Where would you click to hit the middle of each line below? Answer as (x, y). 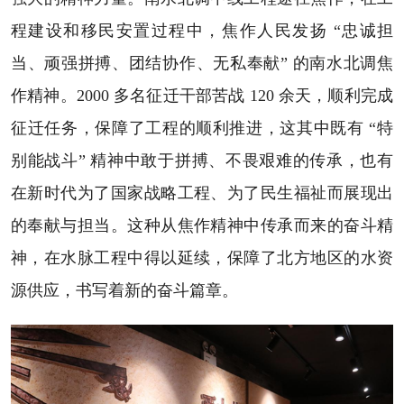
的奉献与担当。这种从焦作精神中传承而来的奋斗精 (202, 226)
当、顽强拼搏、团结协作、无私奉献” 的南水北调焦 (202, 64)
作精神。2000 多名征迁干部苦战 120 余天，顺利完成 (202, 96)
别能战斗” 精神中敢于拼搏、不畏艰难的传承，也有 (202, 161)
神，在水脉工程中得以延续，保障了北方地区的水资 (202, 258)
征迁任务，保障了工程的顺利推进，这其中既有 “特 (202, 129)
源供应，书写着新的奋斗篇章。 (124, 291)
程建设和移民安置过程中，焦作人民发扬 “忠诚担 (202, 31)
